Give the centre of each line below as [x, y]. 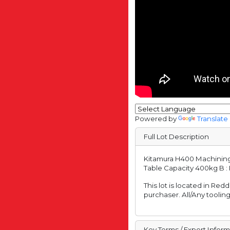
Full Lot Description [177, 136]
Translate [213, 118]
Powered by [157, 118]
